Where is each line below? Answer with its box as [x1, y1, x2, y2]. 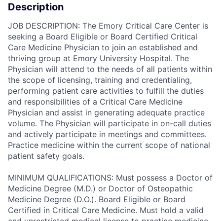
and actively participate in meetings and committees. [8, 129, 207, 140]
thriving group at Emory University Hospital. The [8, 53, 189, 64]
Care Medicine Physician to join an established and [8, 42, 198, 53]
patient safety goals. [8, 151, 84, 161]
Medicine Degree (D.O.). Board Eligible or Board [8, 194, 185, 205]
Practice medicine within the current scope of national [8, 140, 210, 150]
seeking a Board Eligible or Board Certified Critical [8, 32, 197, 42]
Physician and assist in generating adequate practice [8, 108, 205, 118]
